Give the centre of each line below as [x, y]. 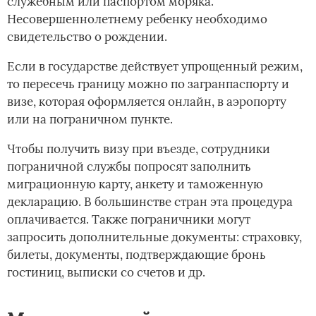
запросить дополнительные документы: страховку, [154, 237]
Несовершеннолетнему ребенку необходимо [137, 19]
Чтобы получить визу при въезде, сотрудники [139, 148]
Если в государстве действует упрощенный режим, [155, 66]
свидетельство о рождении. [87, 36]
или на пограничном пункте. [90, 119]
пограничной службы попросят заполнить [129, 166]
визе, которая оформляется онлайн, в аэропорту [147, 101]
